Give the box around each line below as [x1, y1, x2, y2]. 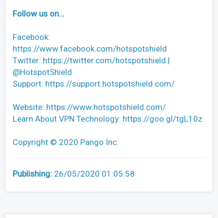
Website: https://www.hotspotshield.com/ [13, 102, 166, 112]
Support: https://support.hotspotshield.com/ [13, 79, 175, 89]
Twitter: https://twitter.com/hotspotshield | [13, 55, 170, 66]
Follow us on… [13, 9, 64, 19]
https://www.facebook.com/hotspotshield [13, 44, 167, 54]
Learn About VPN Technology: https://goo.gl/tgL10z [13, 114, 202, 124]
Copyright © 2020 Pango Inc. [13, 137, 119, 147]
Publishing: [13, 169, 54, 179]
